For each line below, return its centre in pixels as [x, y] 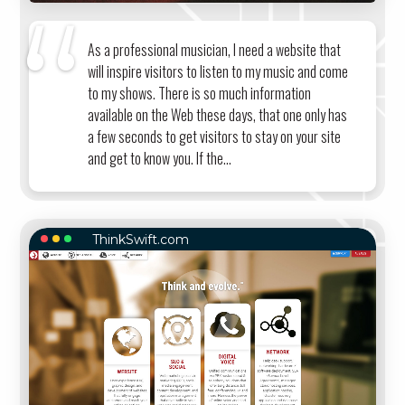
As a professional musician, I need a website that [215, 50]
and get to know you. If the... [160, 159]
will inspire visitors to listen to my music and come [218, 72]
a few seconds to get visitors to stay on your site [215, 137]
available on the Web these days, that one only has [218, 115]
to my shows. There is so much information [200, 94]
